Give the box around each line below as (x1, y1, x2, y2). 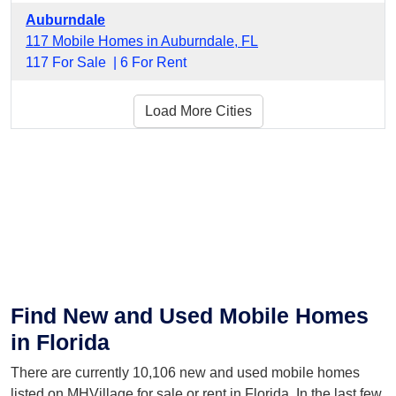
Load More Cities (144, 103, 252, 118)
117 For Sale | (26, 55, 120, 70)
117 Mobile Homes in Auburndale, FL (26, 34, 258, 49)
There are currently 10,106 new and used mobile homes (11, 365, 360, 380)
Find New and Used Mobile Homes (11, 303, 369, 328)
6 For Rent (120, 55, 187, 70)
